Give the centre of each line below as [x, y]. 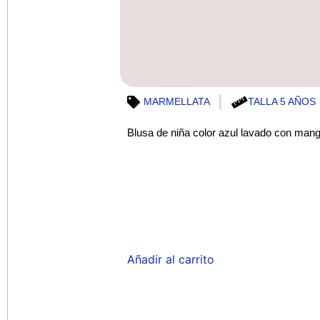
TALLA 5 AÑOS [281, 102]
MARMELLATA [176, 102]
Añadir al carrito [170, 259]
